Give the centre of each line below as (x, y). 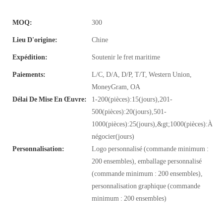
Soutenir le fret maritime (126, 57)
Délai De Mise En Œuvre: (50, 99)
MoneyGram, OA (116, 87)
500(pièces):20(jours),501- (129, 111)
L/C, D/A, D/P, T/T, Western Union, (142, 74)
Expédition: (30, 57)
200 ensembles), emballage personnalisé (147, 161)
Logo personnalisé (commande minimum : (150, 149)
